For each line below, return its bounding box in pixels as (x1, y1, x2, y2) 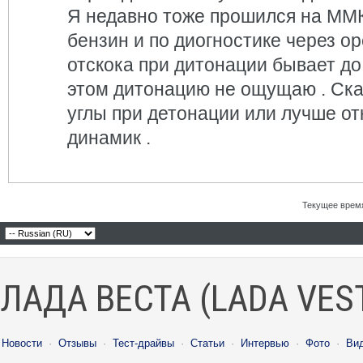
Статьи (190, 337, 224, 349)
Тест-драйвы (113, 337, 174, 349)
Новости (2, 337, 42, 349)
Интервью (241, 337, 289, 349)
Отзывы (58, 337, 96, 349)
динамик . (67, 127, 151, 148)
